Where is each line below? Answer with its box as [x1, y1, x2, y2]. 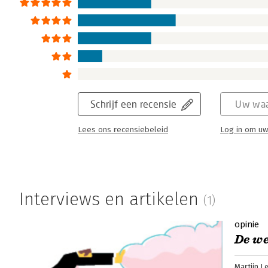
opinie [234, 218, 259, 230]
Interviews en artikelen [19, 188, 203, 211]
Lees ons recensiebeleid [78, 125, 168, 135]
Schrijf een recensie [90, 98, 177, 110]
